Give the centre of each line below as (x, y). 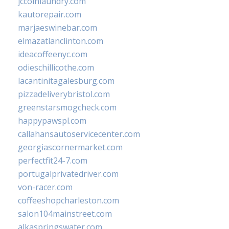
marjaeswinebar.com (58, 28)
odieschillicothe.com (56, 68)
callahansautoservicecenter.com (79, 134)
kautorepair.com (50, 15)
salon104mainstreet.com (65, 214)
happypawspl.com (52, 121)
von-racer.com (45, 187)
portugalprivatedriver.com (68, 174)
